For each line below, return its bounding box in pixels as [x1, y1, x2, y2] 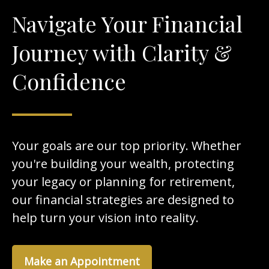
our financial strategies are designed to [12, 191, 234, 208]
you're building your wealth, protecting [12, 155, 234, 172]
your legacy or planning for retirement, [12, 173, 235, 190]
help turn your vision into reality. [12, 209, 199, 226]
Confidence [12, 66, 126, 95]
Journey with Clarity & [12, 37, 232, 67]
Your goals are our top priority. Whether [12, 137, 241, 154]
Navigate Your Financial [12, 8, 243, 38]
